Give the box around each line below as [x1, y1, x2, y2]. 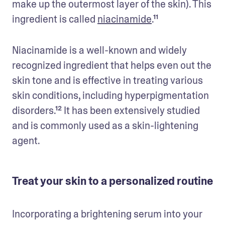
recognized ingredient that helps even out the [12, 58, 211, 72]
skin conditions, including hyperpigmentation [12, 88, 209, 102]
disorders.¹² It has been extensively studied [12, 103, 200, 117]
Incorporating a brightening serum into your [12, 207, 202, 220]
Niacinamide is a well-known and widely [12, 43, 187, 57]
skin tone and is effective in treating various [12, 73, 203, 87]
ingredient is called [12, 12, 97, 26]
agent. [12, 134, 40, 147]
